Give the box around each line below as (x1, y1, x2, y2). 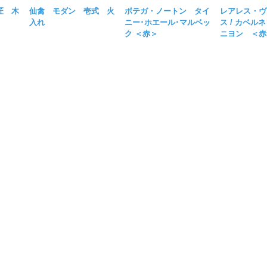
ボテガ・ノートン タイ (125, 6, 210, 15)
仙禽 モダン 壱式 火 (29, 6, 115, 15)
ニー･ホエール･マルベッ (125, 17, 211, 27)
